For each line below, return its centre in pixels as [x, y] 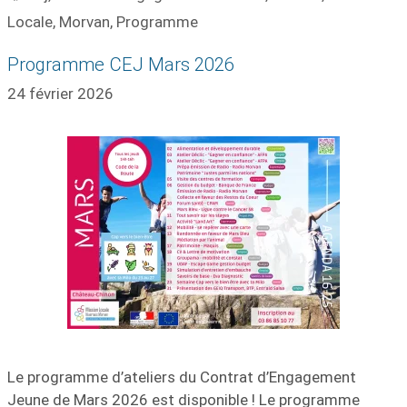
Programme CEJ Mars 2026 [121, 64]
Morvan [84, 21]
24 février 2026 [60, 94]
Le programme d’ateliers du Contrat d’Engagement [182, 377]
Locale [30, 21]
